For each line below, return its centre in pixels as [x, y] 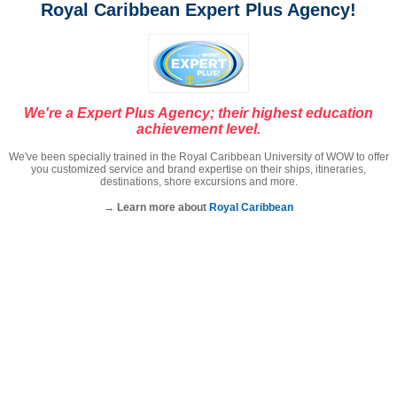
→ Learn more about [156, 207]
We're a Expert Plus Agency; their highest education [198, 113]
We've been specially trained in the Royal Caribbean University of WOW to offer [198, 157]
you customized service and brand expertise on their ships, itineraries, [198, 169]
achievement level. [198, 129]
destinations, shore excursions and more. [198, 182]
